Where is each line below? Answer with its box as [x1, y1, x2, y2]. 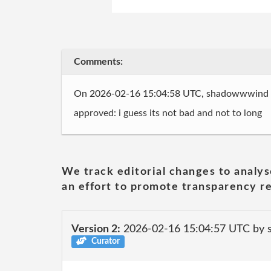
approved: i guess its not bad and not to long [74, 108, 262, 118]
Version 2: [71, 224, 120, 235]
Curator [89, 237, 120, 246]
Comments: [74, 57, 123, 67]
